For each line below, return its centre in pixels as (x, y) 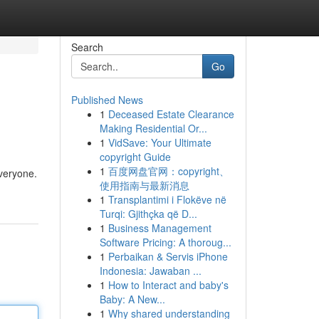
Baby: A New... (132, 299)
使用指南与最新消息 (144, 185)
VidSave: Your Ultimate (159, 142)
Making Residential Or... (153, 128)
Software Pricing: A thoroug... (165, 242)
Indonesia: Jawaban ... (150, 271)
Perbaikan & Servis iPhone (168, 256)
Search (87, 47)
